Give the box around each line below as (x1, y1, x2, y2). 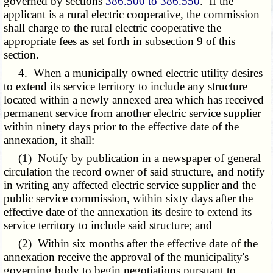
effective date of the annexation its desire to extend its (4, 205, 252, 219)
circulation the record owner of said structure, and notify (4, 165, 266, 179)
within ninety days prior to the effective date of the (4, 120, 239, 133)
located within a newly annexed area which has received (4, 93, 264, 107)
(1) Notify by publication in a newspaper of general (4, 152, 261, 165)
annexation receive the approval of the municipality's (4, 250, 249, 264)
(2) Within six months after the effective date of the (4, 237, 258, 250)
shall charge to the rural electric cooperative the (4, 21, 222, 35)
